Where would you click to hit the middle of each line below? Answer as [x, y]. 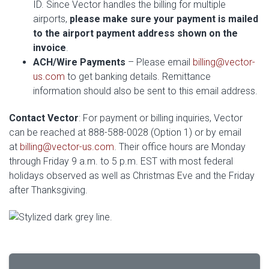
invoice [50, 48]
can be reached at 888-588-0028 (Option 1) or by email [125, 132]
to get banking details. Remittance [138, 77]
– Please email [159, 62]
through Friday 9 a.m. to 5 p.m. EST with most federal [121, 161]
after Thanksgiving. [48, 190]
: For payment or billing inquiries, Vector [161, 118]
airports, [51, 19]
